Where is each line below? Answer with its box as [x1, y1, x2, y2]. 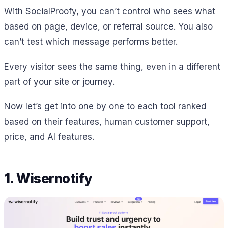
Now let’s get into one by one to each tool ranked [4, 101, 206, 112]
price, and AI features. [4, 132, 94, 142]
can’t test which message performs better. [4, 37, 178, 47]
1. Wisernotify [4, 170, 92, 186]
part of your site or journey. [4, 76, 115, 87]
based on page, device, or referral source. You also [4, 21, 213, 32]
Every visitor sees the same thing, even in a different [4, 61, 220, 72]
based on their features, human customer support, [4, 117, 210, 127]
